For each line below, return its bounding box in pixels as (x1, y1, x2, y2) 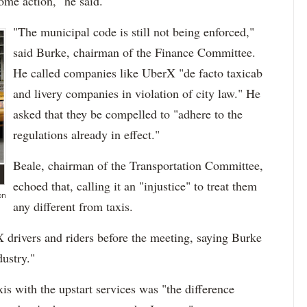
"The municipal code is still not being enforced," (13, 23, 254, 40)
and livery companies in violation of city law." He (13, 85, 260, 101)
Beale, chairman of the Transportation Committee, (13, 157, 263, 173)
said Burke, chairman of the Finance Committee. (13, 44, 256, 60)
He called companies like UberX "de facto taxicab (13, 64, 262, 81)
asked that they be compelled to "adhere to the (13, 106, 243, 122)
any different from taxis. (13, 198, 133, 214)
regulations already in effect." (13, 126, 160, 143)
